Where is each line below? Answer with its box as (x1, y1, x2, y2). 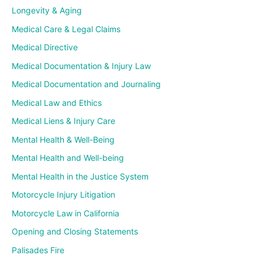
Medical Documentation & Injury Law (12, 60, 151, 71)
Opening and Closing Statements (12, 226, 138, 237)
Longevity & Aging (12, 5, 82, 16)
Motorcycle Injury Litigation (12, 189, 115, 200)
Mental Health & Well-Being (12, 134, 115, 144)
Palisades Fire (12, 244, 64, 255)
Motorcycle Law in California (12, 208, 119, 218)
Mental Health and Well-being (12, 153, 124, 163)
